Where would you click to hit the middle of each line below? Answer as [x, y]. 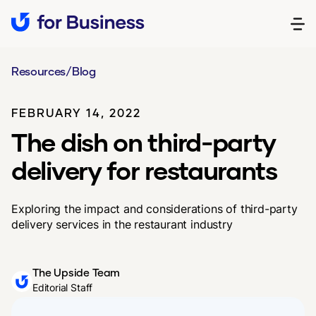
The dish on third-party [144, 142]
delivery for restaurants [144, 170]
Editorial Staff [63, 287]
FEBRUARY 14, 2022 [76, 113]
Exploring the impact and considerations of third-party [154, 209]
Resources [39, 71]
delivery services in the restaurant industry [122, 224]
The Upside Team [77, 272]
